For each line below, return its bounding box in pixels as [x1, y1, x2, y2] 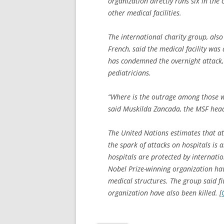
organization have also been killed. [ [108, 187, 221, 197]
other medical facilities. [108, 7, 181, 17]
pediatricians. [108, 67, 151, 77]
